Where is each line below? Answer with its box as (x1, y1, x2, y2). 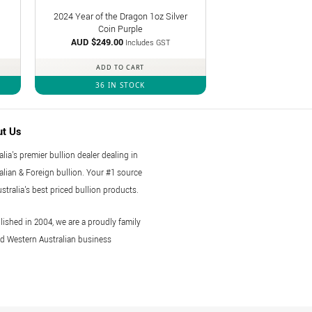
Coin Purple (97, 22, 143, 36)
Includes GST (125, 38, 170, 49)
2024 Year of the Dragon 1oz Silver (53, 9, 187, 23)
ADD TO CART (96, 63, 145, 72)
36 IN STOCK (95, 80, 146, 91)
